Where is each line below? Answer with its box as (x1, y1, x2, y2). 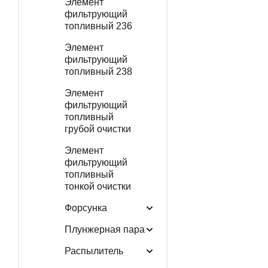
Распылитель (64, 245, 123, 256)
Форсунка (64, 202, 107, 213)
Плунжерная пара (64, 224, 145, 234)
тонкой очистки (64, 181, 131, 191)
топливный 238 (64, 66, 132, 77)
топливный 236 (64, 20, 132, 31)
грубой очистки (64, 123, 131, 134)
